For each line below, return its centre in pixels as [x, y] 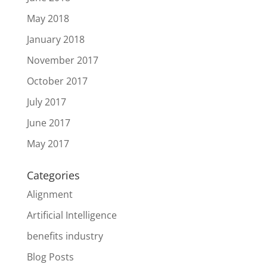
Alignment [49, 194]
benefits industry [65, 236]
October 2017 [57, 81]
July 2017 [46, 102]
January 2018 [55, 39]
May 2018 [48, 18]
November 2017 [62, 60]
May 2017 [48, 144]
